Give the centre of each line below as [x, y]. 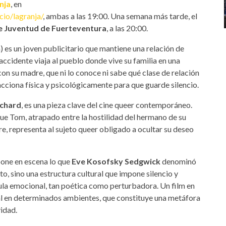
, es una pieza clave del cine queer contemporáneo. [107, 104]
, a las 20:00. [127, 28]
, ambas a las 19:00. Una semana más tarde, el [120, 16]
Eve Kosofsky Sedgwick [116, 161]
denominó [178, 161]
